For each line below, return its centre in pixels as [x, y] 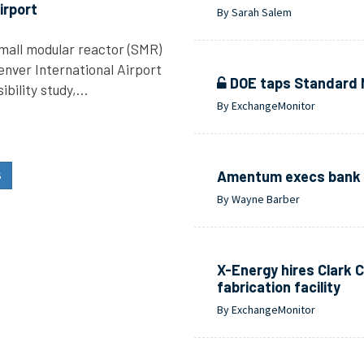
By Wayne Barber [258, 199]
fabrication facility [278, 287]
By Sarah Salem [254, 12]
